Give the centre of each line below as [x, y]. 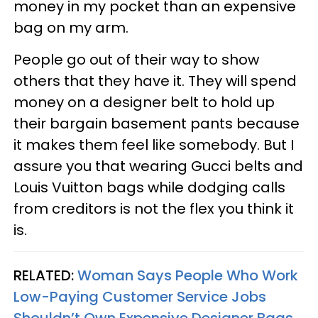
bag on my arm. [71, 28]
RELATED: [45, 276]
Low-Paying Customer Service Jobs [140, 297]
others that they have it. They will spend [155, 81]
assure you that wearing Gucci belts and [158, 166]
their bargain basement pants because [157, 124]
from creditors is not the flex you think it [154, 209]
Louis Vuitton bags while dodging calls [149, 188]
